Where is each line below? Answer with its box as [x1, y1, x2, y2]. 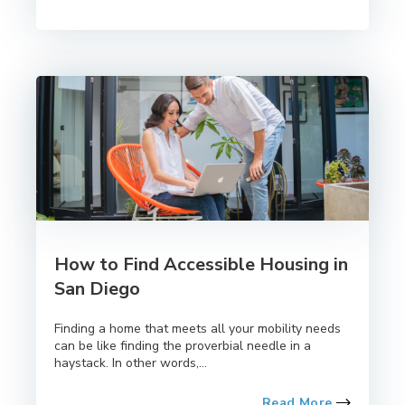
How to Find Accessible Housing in [54, 251, 348, 277]
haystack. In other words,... [54, 353, 207, 372]
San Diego [54, 276, 140, 301]
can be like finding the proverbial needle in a [54, 336, 311, 354]
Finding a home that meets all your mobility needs [54, 319, 341, 337]
